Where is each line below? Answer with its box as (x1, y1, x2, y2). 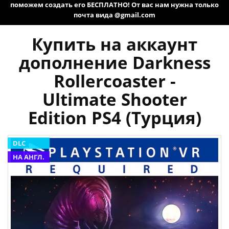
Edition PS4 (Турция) (28, 106, 201, 130)
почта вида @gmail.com (74, 10, 155, 20)
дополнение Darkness (18, 51, 211, 75)
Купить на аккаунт (32, 33, 197, 56)
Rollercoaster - (53, 70, 176, 93)
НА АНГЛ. (13, 152, 44, 162)
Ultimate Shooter (42, 88, 187, 111)
